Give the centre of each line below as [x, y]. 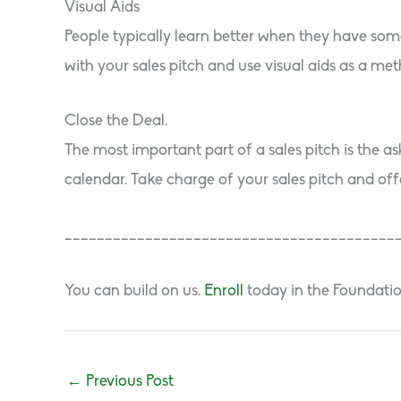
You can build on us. [134, 291]
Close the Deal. [116, 122]
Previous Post [128, 381]
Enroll [224, 291]
